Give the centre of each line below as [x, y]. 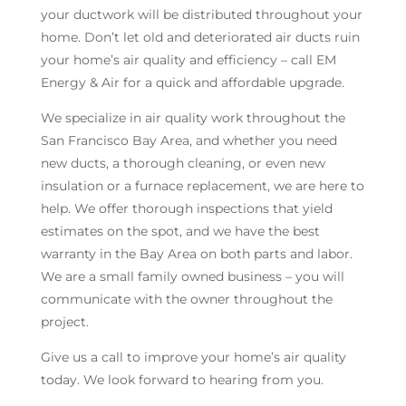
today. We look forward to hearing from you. [182, 380]
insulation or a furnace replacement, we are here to [202, 186]
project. [64, 322]
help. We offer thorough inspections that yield [186, 208]
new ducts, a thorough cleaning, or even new [183, 163]
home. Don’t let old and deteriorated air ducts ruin [200, 37]
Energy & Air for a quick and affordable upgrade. [192, 82]
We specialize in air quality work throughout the [193, 118]
